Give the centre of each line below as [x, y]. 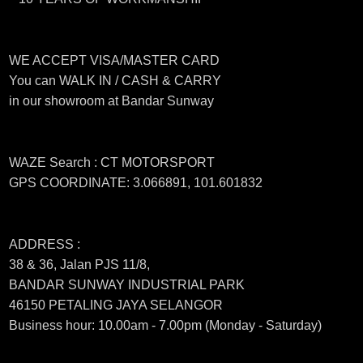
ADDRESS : [44, 245]
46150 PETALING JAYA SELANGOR [115, 305]
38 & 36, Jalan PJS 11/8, [79, 265]
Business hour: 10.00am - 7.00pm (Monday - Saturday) [165, 326]
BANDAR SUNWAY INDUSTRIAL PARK [126, 285]
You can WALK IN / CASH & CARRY [116, 81]
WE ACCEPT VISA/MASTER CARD [114, 61]
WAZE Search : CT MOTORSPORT [111, 163]
